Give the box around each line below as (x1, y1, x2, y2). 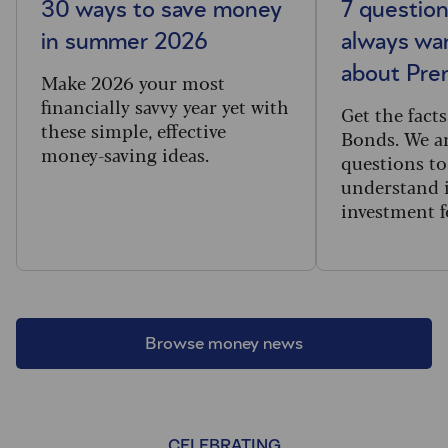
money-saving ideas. (41, 140, 209, 167)
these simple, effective (41, 116, 226, 143)
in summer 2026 (41, 29, 208, 54)
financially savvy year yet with (41, 92, 289, 119)
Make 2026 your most (41, 68, 225, 95)
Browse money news (145, 334, 303, 353)
